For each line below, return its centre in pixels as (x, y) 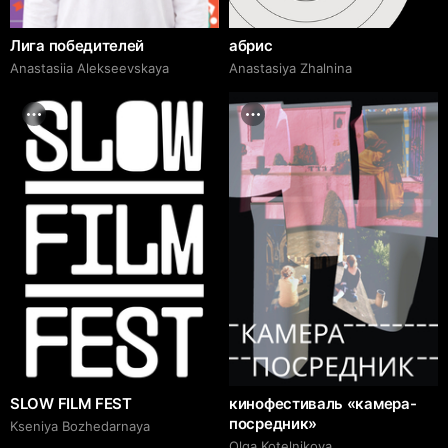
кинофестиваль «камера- (323, 403)
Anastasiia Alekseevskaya (89, 67)
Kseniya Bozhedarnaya (80, 425)
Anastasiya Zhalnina (290, 67)
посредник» (273, 423)
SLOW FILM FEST (71, 403)
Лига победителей (77, 45)
